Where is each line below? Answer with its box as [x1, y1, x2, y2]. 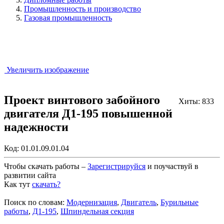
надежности [4, 120, 68, 133]
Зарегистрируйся [87, 161, 145, 170]
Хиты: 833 [178, 96, 214, 105]
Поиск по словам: [4, 197, 66, 206]
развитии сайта [4, 170, 56, 179]
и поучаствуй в [145, 161, 198, 170]
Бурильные [160, 197, 198, 206]
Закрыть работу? [4, 188, 60, 197]
